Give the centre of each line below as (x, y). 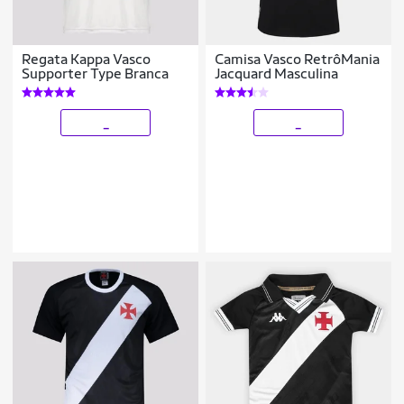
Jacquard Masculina (277, 74)
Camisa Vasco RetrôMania (298, 60)
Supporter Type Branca (96, 74)
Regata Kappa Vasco (87, 60)
